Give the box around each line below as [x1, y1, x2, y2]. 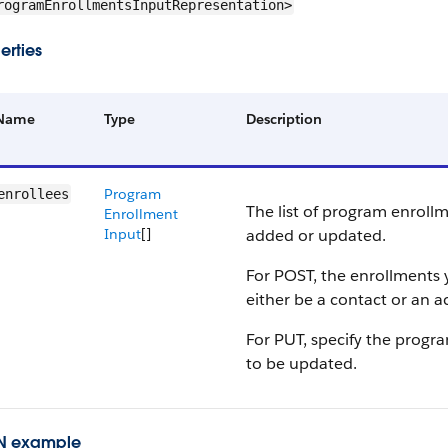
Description [246, 110, 322, 128]
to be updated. [246, 353, 357, 374]
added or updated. [246, 225, 386, 246]
